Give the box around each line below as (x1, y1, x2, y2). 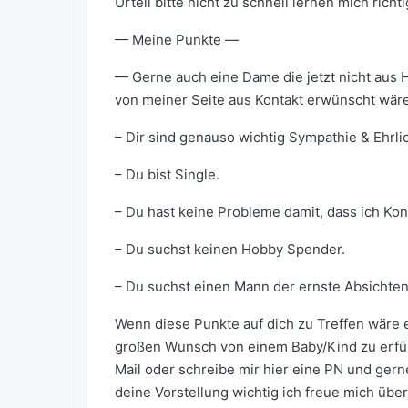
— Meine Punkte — (115, 31, 239, 48)
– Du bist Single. (115, 166, 219, 183)
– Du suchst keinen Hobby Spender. (115, 240, 345, 258)
